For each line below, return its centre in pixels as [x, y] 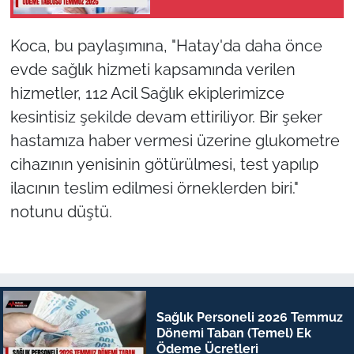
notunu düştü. [61, 211]
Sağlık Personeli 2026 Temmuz [249, 317]
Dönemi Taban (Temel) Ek [233, 333]
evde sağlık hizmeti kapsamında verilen [153, 69]
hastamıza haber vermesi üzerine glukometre [175, 140]
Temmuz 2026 [209, 13]
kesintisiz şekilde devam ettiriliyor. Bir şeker [166, 117]
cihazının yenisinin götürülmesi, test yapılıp [164, 164]
